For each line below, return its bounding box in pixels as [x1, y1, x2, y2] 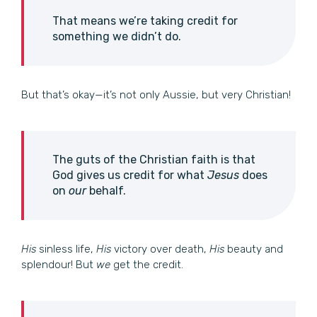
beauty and [224, 242, 283, 255]
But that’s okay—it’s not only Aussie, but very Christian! [21, 88, 291, 101]
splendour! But [21, 258, 96, 271]
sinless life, [36, 242, 96, 255]
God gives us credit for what [52, 168, 207, 182]
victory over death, [111, 242, 209, 255]
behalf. [86, 183, 126, 197]
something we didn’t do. [52, 29, 181, 43]
